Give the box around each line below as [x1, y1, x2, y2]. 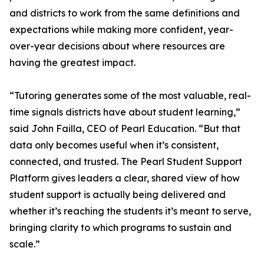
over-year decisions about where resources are [9, 40, 225, 52]
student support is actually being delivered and [9, 189, 226, 201]
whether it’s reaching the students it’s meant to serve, [9, 205, 251, 217]
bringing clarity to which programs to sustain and [9, 222, 232, 234]
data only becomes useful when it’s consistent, [9, 139, 219, 151]
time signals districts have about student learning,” [9, 106, 240, 118]
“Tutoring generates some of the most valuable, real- [9, 90, 251, 102]
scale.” [9, 238, 40, 250]
